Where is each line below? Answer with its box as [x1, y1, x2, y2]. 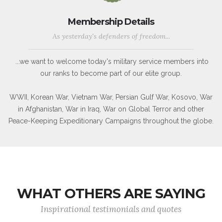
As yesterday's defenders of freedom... [52, 31, 170, 41]
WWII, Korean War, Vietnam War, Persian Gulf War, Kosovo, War [9, 93, 213, 101]
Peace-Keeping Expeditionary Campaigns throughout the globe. [8, 116, 214, 125]
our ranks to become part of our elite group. [40, 69, 182, 77]
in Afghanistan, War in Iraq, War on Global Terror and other [18, 105, 204, 113]
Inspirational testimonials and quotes [41, 204, 181, 215]
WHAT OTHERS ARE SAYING [17, 185, 205, 202]
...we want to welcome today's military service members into [13, 57, 209, 65]
